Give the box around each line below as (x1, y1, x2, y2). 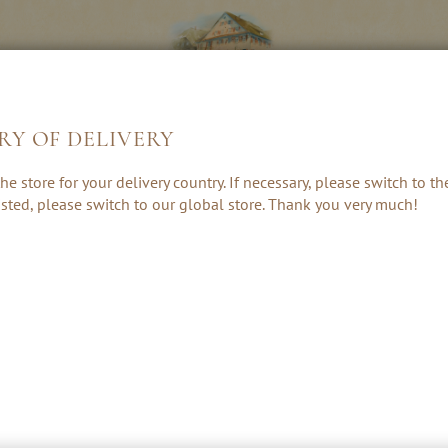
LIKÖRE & (12, 157, 83, 176)
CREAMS (16, 175, 79, 194)
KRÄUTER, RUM (167, 157, 282, 176)
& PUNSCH (186, 175, 263, 194)
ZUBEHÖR (366, 174, 437, 193)
